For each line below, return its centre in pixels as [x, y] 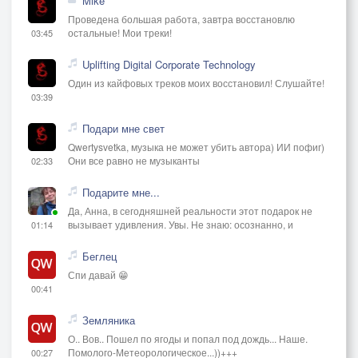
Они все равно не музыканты [134, 160]
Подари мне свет [123, 128]
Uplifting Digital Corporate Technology [169, 64]
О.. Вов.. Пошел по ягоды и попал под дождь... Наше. [188, 338]
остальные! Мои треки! [120, 32]
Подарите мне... [121, 192]
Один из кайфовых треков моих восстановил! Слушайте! [196, 82]
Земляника [109, 320]
